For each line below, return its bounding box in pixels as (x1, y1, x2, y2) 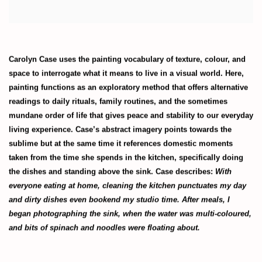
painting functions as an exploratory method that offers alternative (9, 83, 248, 92)
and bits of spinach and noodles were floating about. (9, 223, 200, 233)
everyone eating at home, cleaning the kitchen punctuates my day (9, 181, 246, 191)
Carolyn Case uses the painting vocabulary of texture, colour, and (9, 55, 246, 64)
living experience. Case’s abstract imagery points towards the (9, 125, 232, 135)
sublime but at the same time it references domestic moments (9, 139, 233, 149)
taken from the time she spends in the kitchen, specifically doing (9, 153, 243, 163)
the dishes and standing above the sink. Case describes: (9, 167, 215, 177)
